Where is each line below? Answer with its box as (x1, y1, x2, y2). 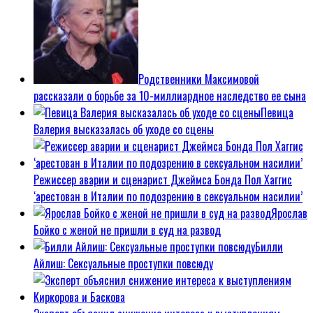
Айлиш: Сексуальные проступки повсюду (34, 255, 213, 272)
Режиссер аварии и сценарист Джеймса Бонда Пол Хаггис (34, 171, 292, 189)
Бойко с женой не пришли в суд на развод (34, 221, 221, 239)
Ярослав (271, 205, 307, 222)
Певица (261, 104, 293, 122)
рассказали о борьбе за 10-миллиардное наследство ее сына (34, 87, 306, 105)
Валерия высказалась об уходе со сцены (34, 121, 214, 138)
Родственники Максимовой (138, 71, 259, 88)
